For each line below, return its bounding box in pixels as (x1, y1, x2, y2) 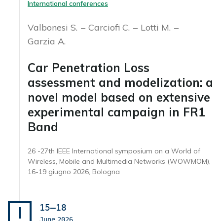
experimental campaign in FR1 (28, 104, 205, 119)
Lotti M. (141, 21, 173, 33)
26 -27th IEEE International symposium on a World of (28, 146, 200, 155)
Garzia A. (28, 35, 66, 47)
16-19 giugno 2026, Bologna (28, 167, 120, 176)
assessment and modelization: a (28, 74, 213, 90)
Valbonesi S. (28, 21, 80, 33)
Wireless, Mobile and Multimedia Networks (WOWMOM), (28, 156, 211, 166)
